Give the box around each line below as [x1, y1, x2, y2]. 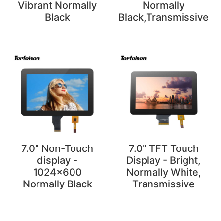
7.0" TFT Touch [128, 142, 199, 154]
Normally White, [126, 166, 201, 178]
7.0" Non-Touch [21, 142, 94, 154]
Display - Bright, [126, 154, 201, 166]
